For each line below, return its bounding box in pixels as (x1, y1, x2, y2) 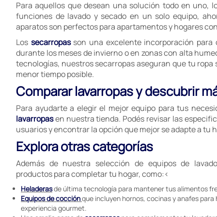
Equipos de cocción (21, 194, 82, 203)
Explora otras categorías (16, 138, 153, 155)
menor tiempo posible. (16, 69, 94, 79)
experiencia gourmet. (21, 203, 87, 213)
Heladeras (21, 184, 52, 193)
